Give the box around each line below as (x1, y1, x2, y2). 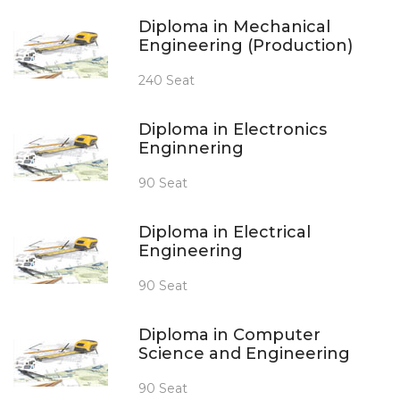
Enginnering (138, 137, 244, 158)
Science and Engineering (138, 343, 350, 363)
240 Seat (138, 71, 195, 88)
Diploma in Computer (138, 324, 321, 345)
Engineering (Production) (138, 35, 353, 55)
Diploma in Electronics (138, 119, 327, 139)
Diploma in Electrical (138, 221, 311, 242)
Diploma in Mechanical (138, 16, 330, 37)
